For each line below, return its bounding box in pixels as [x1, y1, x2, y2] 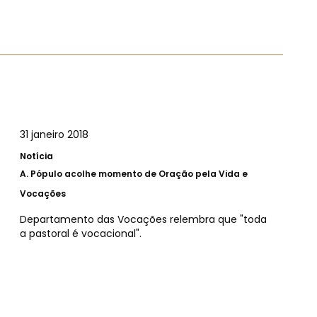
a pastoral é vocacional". [20, 226, 142, 241]
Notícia [20, 149, 53, 162]
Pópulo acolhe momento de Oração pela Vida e [30, 167, 248, 180]
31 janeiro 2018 [20, 127, 88, 142]
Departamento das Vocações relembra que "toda [20, 212, 267, 226]
